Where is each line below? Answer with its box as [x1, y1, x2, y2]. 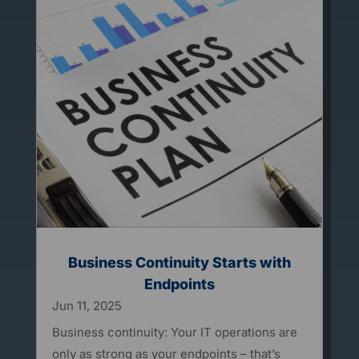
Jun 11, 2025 [51, 298, 122, 314]
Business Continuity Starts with [67, 254, 291, 272]
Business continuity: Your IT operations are [51, 325, 297, 341]
